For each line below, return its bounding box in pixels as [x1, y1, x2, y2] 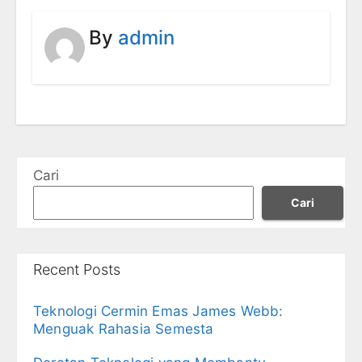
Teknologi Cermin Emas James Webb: [33, 302, 284, 319]
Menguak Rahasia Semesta [33, 320, 214, 337]
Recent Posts [33, 260, 120, 278]
